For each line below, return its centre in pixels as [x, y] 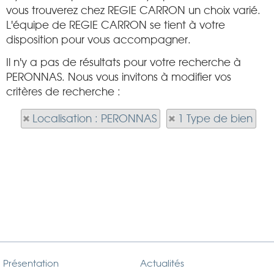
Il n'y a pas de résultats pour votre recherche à [124, 62]
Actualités [162, 264]
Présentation [31, 264]
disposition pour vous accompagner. [98, 40]
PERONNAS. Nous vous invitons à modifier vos [119, 77]
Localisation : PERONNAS [94, 119]
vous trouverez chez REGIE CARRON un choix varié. [133, 10]
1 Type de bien [215, 119]
